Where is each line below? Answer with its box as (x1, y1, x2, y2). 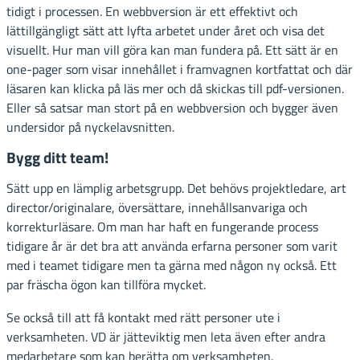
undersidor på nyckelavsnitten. (6, 117, 174, 137)
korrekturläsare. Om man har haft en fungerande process (6, 217, 318, 237)
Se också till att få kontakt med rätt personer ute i (6, 307, 280, 327)
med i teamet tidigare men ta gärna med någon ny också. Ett (6, 256, 337, 276)
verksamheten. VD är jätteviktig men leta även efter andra (6, 326, 325, 346)
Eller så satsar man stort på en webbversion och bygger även (6, 97, 338, 117)
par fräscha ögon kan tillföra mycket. (6, 275, 206, 295)
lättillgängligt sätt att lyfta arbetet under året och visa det (6, 20, 325, 40)
